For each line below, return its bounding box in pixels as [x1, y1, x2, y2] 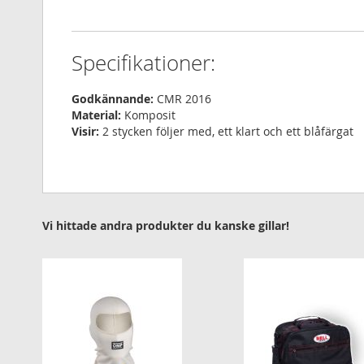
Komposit [121, 107, 175, 123]
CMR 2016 [154, 91, 211, 107]
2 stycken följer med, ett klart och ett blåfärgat [99, 123, 353, 140]
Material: [71, 107, 121, 123]
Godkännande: [71, 91, 154, 107]
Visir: [71, 123, 99, 140]
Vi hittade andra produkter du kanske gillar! [42, 218, 289, 234]
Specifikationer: [71, 49, 215, 78]
